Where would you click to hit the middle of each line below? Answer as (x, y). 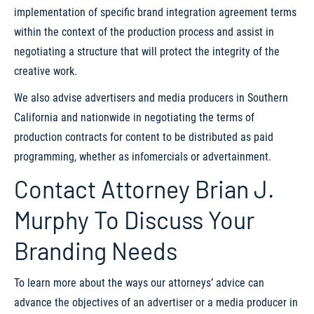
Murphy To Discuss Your (134, 220)
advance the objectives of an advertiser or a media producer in (156, 302)
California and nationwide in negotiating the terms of (134, 117)
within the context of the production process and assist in (144, 32)
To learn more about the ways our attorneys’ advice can (139, 283)
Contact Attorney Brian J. (144, 189)
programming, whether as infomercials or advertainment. (143, 157)
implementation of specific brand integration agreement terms (155, 12)
